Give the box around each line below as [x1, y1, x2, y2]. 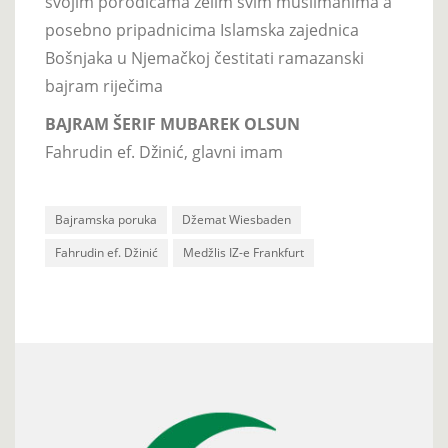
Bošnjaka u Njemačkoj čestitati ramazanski [45, 46, 364, 69]
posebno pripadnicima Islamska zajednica [45, 18, 359, 41]
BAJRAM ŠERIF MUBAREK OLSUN [45, 112, 300, 135]
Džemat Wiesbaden [182, 210, 291, 228]
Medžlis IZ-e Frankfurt [183, 243, 304, 261]
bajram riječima [45, 74, 163, 97]
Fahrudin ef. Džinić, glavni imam [45, 140, 283, 163]
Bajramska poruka [55, 210, 157, 228]
